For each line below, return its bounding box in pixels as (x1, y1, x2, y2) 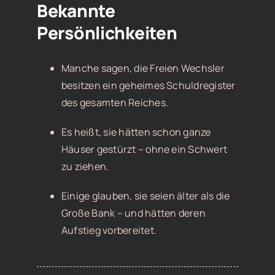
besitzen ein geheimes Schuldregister (61, 78, 236, 92)
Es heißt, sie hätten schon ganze (61, 125, 211, 139)
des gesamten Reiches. (61, 95, 169, 109)
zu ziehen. (61, 159, 109, 173)
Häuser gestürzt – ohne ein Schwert (61, 142, 228, 156)
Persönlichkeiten (36, 20, 177, 44)
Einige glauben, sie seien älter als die (61, 188, 230, 203)
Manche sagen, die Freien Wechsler (61, 61, 225, 75)
